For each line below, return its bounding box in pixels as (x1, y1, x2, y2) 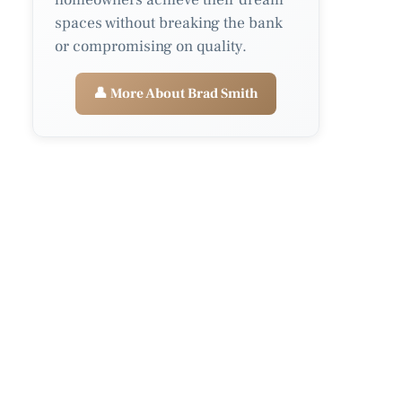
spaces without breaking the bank (55, 12, 283, 33)
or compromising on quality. (55, 35, 247, 57)
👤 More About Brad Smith (93, 83, 258, 102)
